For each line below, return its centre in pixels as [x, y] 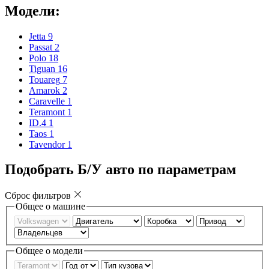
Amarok [44, 90]
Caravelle [47, 101]
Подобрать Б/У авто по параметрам [120, 170]
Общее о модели [49, 250]
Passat [41, 47]
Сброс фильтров [38, 196]
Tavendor [47, 144]
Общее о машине [50, 207]
